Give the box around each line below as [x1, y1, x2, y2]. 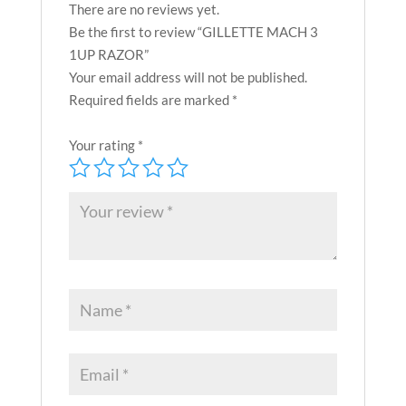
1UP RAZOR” [68, 45, 149, 63]
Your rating [68, 136, 138, 153]
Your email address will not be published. [68, 68, 307, 85]
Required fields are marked [68, 91, 232, 108]
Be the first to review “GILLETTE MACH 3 [68, 23, 318, 40]
